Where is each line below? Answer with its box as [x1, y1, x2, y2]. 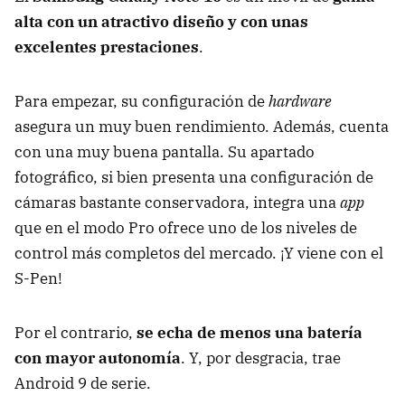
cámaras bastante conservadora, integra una [14, 192, 340, 212]
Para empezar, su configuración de [14, 90, 268, 111]
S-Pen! [14, 268, 62, 288]
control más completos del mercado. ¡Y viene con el [14, 242, 383, 263]
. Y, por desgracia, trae [181, 347, 341, 368]
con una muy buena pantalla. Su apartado [14, 141, 315, 162]
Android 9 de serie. [14, 372, 151, 393]
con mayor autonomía [14, 347, 181, 368]
